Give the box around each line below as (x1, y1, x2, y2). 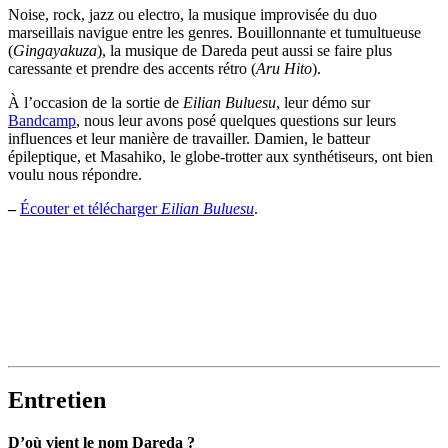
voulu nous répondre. (8, 165, 142, 183)
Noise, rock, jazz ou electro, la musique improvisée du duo (8, 5, 377, 23)
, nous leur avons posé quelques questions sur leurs (76, 111, 396, 129)
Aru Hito (256, 59, 312, 77)
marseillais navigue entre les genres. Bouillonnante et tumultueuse (8, 23, 421, 41)
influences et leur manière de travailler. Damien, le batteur (8, 129, 370, 147)
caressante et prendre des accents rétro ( (8, 59, 256, 77)
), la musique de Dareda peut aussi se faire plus (97, 41, 392, 59)
